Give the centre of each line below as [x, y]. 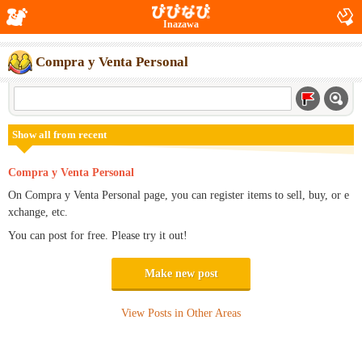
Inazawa [181, 24]
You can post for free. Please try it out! [98, 235]
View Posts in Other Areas [181, 313]
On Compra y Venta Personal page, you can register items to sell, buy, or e [179, 195]
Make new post [181, 273]
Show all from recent [59, 135]
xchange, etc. [38, 212]
